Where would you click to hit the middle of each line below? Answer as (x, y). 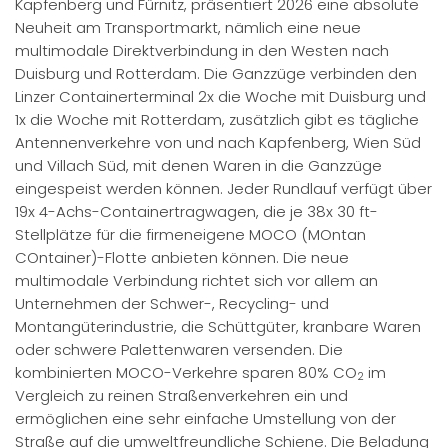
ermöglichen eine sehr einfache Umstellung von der (205, 418)
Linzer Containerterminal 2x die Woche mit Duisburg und (220, 96)
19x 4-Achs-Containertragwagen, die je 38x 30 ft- (196, 211)
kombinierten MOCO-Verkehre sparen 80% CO (186, 372)
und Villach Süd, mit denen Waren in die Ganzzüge (198, 165)
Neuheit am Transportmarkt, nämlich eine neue (188, 27)
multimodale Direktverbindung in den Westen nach (202, 50)
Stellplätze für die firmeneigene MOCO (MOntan (190, 234)
